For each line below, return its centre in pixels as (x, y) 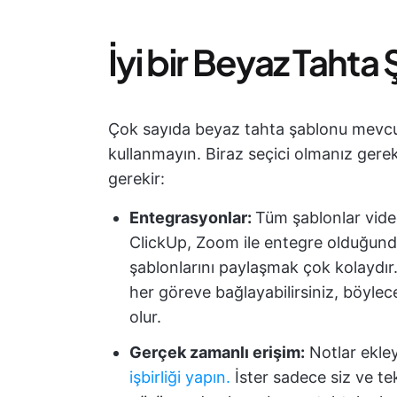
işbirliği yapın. (180, 377)
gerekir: (136, 179)
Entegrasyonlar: (192, 218)
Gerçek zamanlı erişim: (217, 352)
